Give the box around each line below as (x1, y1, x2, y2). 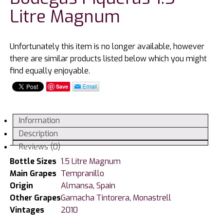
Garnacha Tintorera (61, 192, 129, 203)
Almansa (61, 180, 93, 191)
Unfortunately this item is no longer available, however (10, 41, 204, 52)
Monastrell (133, 192, 171, 203)
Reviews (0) (18, 141, 60, 152)
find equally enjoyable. (10, 65, 90, 76)
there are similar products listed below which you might (10, 53, 207, 64)
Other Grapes (10, 192, 61, 203)
